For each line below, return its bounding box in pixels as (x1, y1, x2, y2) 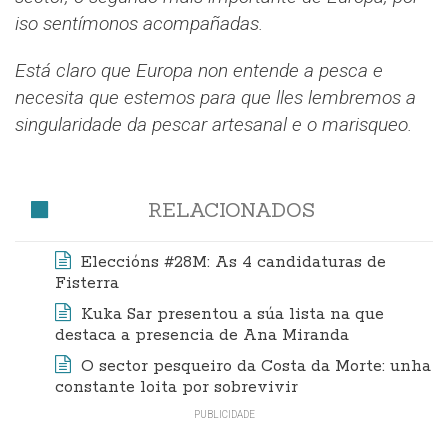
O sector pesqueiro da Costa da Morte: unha (81, 355, 431, 377)
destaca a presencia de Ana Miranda (55, 324, 349, 346)
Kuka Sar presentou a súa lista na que (81, 303, 384, 325)
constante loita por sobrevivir (55, 376, 298, 398)
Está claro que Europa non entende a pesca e (15, 58, 383, 82)
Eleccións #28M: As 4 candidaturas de (81, 251, 386, 273)
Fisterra (55, 272, 119, 294)
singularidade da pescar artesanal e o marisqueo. (15, 112, 412, 136)
